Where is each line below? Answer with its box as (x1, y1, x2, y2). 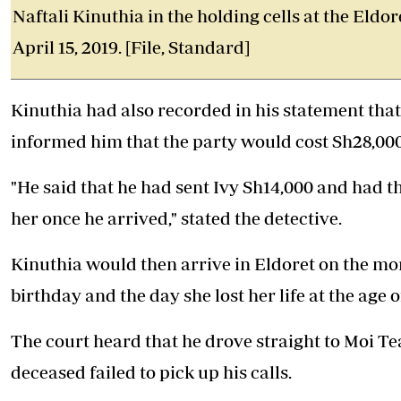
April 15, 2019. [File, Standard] (13, 37, 250, 58)
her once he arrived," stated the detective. (11, 208, 342, 229)
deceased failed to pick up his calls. (11, 362, 292, 383)
